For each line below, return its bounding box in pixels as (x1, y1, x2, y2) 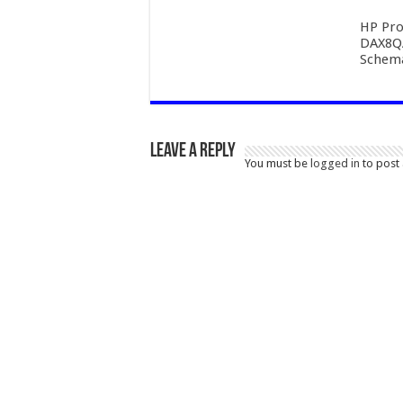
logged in (310, 156, 360, 170)
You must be (245, 156, 310, 170)
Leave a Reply (150, 140, 236, 162)
